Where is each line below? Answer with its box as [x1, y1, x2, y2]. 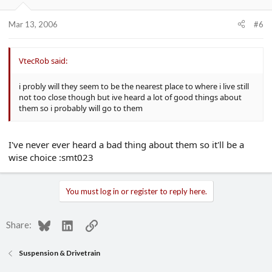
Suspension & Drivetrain [19, 248, 101, 258]
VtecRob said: [19, 55, 67, 66]
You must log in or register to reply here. [65, 186, 207, 196]
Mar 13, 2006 [8, 19, 58, 29]
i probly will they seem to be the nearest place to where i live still [19, 80, 249, 92]
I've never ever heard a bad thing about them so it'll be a [8, 138, 244, 151]
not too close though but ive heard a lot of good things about [19, 91, 242, 103]
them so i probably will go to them [19, 102, 143, 114]
